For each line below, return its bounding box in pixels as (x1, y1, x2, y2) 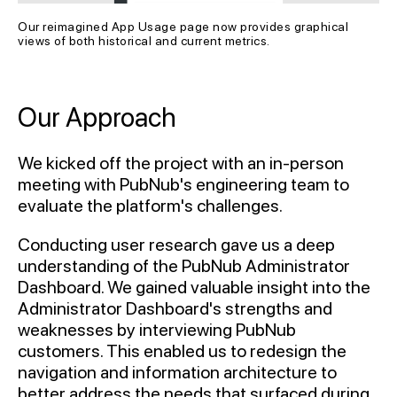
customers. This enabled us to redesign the (18, 340, 346, 362)
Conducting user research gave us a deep (18, 234, 335, 256)
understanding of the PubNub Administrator (18, 255, 350, 277)
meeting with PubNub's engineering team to (18, 174, 349, 196)
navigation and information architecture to (18, 362, 337, 384)
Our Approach (18, 101, 176, 134)
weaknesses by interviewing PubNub (18, 319, 296, 341)
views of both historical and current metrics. (18, 34, 270, 49)
